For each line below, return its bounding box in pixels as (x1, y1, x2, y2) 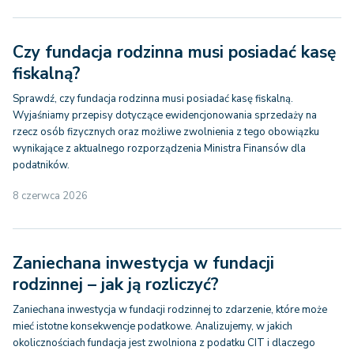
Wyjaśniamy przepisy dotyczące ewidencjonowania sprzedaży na (13, 108, 317, 122)
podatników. (13, 158, 70, 172)
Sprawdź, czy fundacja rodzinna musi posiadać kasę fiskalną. (13, 92, 293, 106)
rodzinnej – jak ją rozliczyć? (13, 273, 219, 296)
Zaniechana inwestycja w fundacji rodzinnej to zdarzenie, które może (13, 303, 327, 317)
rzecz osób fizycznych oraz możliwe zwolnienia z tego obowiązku (13, 125, 319, 139)
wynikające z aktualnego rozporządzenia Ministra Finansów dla (13, 141, 306, 156)
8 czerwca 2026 (13, 189, 88, 203)
